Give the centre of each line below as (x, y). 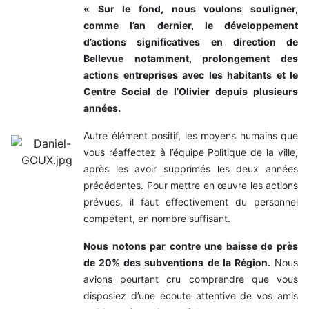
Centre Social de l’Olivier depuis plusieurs (191, 92)
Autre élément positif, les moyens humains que (191, 136)
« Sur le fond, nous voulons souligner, (191, 9)
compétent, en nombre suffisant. (157, 219)
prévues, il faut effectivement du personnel (191, 202)
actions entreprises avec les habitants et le (191, 75)
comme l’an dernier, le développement (191, 26)
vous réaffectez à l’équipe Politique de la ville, (191, 152)
